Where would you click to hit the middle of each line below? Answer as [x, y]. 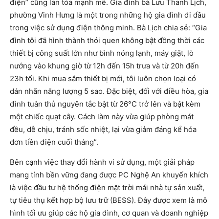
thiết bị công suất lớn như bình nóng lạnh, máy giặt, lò [102, 53]
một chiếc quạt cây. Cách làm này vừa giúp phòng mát [102, 116]
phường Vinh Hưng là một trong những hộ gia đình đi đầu [108, 15]
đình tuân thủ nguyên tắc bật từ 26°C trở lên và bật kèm [105, 104]
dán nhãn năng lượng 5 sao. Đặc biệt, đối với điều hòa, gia [109, 91]
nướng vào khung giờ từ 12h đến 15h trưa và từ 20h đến [104, 66]
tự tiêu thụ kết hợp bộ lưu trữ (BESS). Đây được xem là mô [109, 200]
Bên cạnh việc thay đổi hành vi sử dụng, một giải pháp [102, 162]
